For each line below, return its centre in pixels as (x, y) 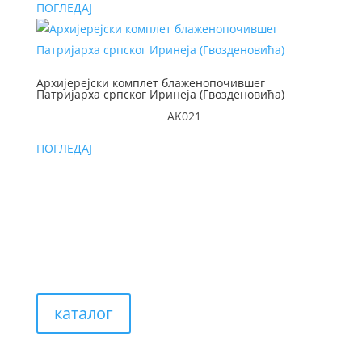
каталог (83, 314)
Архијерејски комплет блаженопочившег (150, 83)
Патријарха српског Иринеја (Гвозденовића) (160, 95)
